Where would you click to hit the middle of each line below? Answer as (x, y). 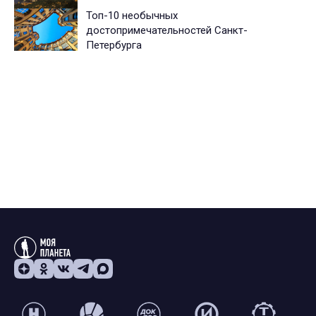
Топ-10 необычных (132, 16)
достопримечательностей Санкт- (167, 31)
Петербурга (114, 45)
